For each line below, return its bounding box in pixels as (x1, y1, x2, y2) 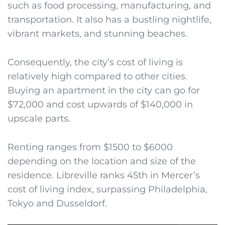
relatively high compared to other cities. (8, 70, 187, 82)
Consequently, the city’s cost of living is (8, 56, 183, 68)
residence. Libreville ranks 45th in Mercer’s (8, 169, 200, 181)
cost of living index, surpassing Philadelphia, (8, 183, 207, 195)
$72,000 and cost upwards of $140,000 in (8, 98, 193, 110)
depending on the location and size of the (8, 155, 196, 167)
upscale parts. (8, 113, 70, 124)
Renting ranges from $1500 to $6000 (8, 141, 173, 153)
